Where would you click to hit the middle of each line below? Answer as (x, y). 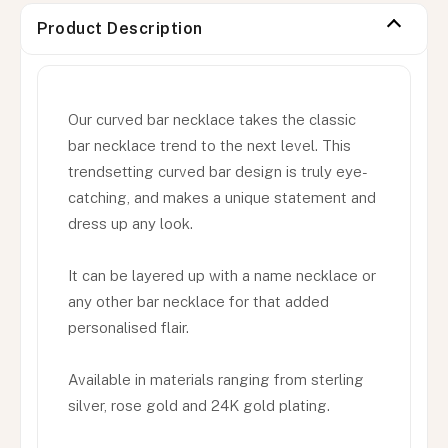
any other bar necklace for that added (198, 301)
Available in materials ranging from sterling (216, 379)
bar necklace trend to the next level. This (209, 145)
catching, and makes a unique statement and (222, 197)
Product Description (120, 28)
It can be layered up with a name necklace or (222, 275)
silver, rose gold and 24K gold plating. (201, 405)
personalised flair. (128, 327)
